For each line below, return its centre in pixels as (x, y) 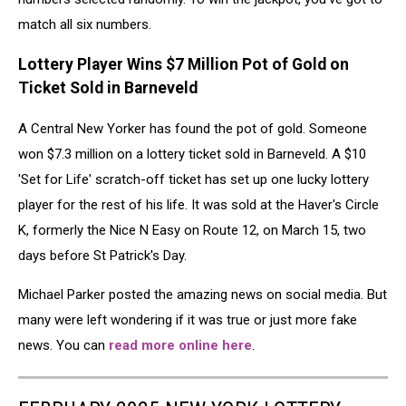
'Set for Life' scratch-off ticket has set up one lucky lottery (193, 179)
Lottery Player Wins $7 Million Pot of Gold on (184, 65)
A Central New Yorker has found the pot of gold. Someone (193, 129)
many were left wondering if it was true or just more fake (188, 320)
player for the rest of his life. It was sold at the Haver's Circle (198, 205)
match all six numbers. (85, 24)
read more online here (179, 345)
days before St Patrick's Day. (102, 256)
